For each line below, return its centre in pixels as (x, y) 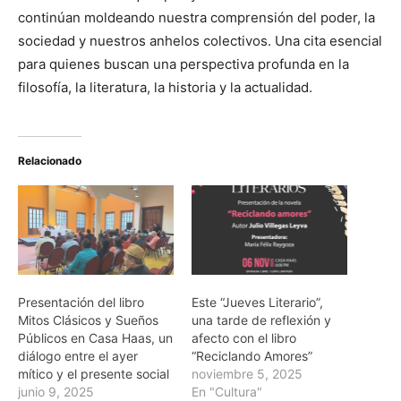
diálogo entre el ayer (78, 355)
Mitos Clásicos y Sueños (88, 320)
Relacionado (50, 161)
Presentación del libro (81, 302)
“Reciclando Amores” (252, 355)
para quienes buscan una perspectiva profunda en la (183, 64)
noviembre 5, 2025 (247, 373)
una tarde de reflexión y (261, 320)
